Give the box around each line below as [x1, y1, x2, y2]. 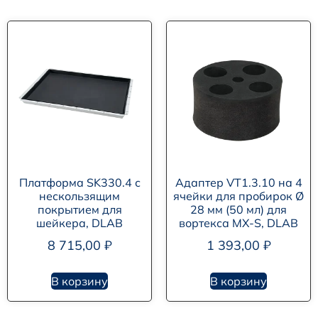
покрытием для [37, 202, 122, 217]
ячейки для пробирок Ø [173, 189, 304, 204]
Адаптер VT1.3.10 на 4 [175, 175, 302, 190]
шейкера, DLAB [36, 216, 123, 231]
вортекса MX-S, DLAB [179, 216, 298, 231]
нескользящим [39, 189, 120, 204]
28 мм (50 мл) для [190, 202, 287, 217]
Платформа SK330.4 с [18, 175, 141, 190]
